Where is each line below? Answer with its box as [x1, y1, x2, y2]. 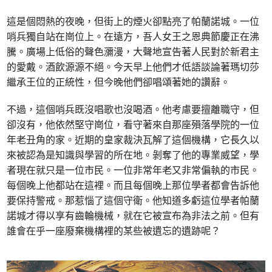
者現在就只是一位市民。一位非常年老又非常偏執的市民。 [7, 163, 260, 177]
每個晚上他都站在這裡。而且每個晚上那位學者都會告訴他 [7, 178, 260, 192]
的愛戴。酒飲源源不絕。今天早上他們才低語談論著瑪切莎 [7, 60, 260, 74]
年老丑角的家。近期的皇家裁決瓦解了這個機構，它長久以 [7, 133, 260, 147]
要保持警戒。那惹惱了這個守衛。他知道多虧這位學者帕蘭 [7, 194, 260, 208]
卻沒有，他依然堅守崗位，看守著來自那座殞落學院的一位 [7, 118, 260, 132]
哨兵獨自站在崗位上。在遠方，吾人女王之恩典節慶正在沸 [7, 30, 260, 44]
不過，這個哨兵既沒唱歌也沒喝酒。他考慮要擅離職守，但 [7, 103, 260, 117]
